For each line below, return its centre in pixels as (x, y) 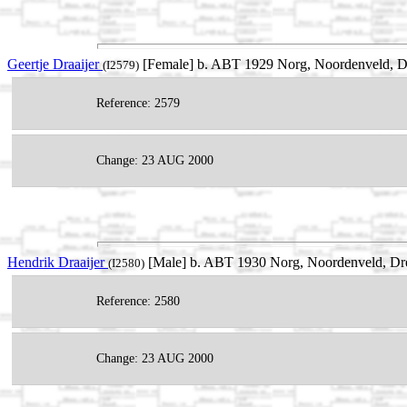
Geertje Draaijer (55, 65)
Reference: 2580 (138, 301)
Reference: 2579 (138, 104)
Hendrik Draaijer (58, 262)
